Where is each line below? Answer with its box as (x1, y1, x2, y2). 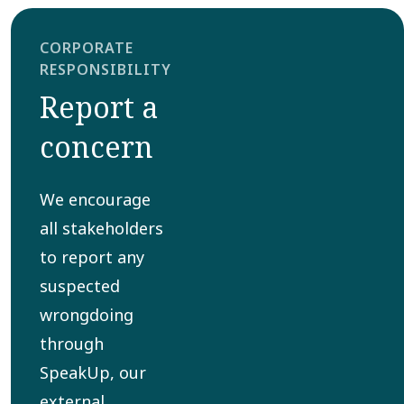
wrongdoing (39, 304, 133, 326)
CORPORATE (39, 38, 133, 59)
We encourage (39, 188, 151, 211)
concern (39, 127, 153, 167)
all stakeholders (39, 217, 163, 240)
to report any (39, 246, 144, 269)
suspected (39, 275, 120, 298)
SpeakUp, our (39, 362, 146, 384)
